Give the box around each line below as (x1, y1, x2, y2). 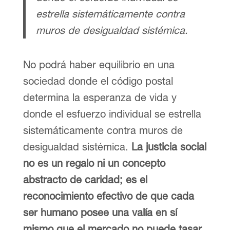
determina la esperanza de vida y (23, 91, 177, 103)
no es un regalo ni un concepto (23, 157, 165, 169)
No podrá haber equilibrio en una (23, 58, 175, 70)
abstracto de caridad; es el (23, 173, 147, 185)
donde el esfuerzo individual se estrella (23, 107, 201, 120)
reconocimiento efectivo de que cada (23, 189, 194, 202)
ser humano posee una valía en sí (23, 206, 177, 218)
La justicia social (128, 140, 206, 152)
